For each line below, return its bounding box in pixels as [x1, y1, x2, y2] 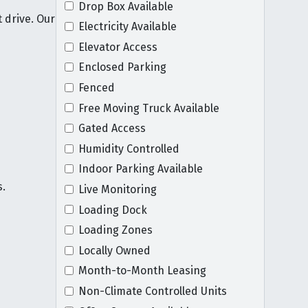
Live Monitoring [78, 183, 157, 197]
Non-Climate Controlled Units [78, 285, 227, 298]
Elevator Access [78, 40, 157, 54]
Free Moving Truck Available [78, 101, 219, 115]
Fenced [78, 81, 115, 95]
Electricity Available [78, 20, 177, 34]
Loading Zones [78, 223, 153, 237]
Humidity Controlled [78, 142, 179, 155]
